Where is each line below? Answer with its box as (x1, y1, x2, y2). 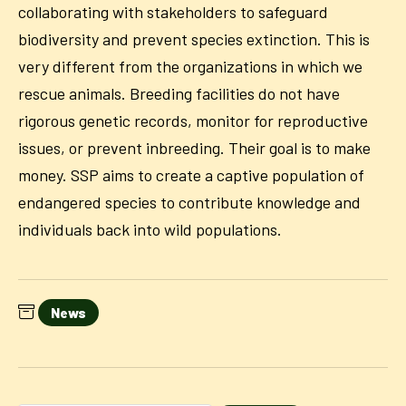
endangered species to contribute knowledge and (18, 192, 361, 213)
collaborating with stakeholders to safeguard (18, 2, 328, 23)
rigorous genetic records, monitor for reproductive (18, 111, 368, 131)
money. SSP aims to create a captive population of (18, 165, 364, 186)
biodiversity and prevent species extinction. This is (18, 29, 370, 50)
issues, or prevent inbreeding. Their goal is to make (18, 138, 371, 159)
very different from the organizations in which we (18, 56, 362, 77)
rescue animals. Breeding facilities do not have (18, 83, 340, 104)
